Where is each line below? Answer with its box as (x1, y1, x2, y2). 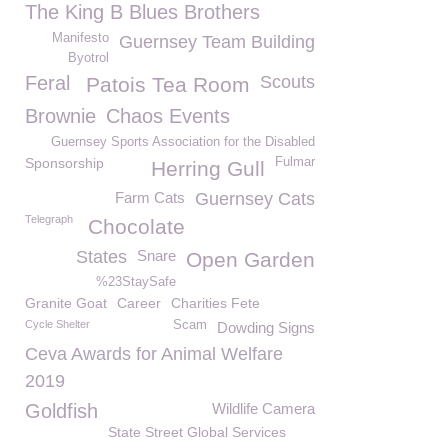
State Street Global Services (108, 424, 286, 440)
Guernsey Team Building (119, 32, 315, 52)
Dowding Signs (217, 319, 315, 336)
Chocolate (88, 215, 185, 238)
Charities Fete (171, 295, 260, 311)
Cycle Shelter (25, 318, 90, 330)
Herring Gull (151, 157, 265, 180)
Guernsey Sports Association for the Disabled (51, 135, 315, 149)
